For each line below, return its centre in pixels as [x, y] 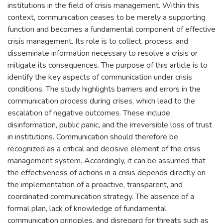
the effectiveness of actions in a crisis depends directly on [107, 173]
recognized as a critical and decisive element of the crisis [104, 149]
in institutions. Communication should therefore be [93, 137]
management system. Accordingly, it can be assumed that [107, 161]
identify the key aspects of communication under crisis [100, 77]
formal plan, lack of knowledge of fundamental [87, 209]
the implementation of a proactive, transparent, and [95, 185]
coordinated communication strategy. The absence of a [101, 197]
